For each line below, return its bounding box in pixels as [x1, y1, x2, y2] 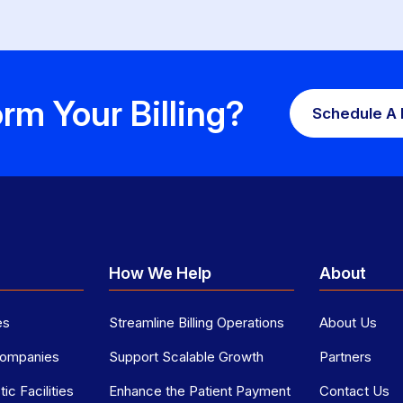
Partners [319, 348, 372, 366]
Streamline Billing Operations [108, 314, 284, 332]
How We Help [108, 264, 211, 283]
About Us [319, 314, 378, 332]
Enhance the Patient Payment [108, 382, 291, 400]
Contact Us [319, 382, 390, 400]
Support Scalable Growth [108, 348, 264, 366]
